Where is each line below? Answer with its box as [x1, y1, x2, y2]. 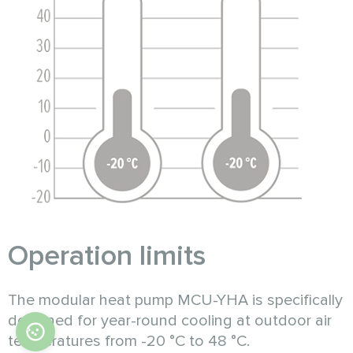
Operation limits [8, 239, 206, 274]
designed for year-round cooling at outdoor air [8, 311, 332, 331]
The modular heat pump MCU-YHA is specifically [8, 291, 343, 310]
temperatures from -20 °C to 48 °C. [8, 332, 250, 351]
